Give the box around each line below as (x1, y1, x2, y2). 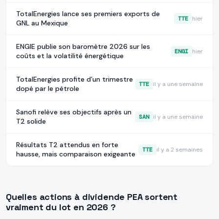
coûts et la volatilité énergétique (16, 51, 124, 61)
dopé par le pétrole (16, 84, 79, 93)
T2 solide (16, 117, 46, 126)
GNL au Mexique (16, 19, 68, 28)
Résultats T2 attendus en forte (16, 140, 118, 150)
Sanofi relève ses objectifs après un (16, 108, 131, 117)
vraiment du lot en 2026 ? (6, 201, 116, 213)
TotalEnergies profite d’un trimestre (16, 75, 133, 84)
